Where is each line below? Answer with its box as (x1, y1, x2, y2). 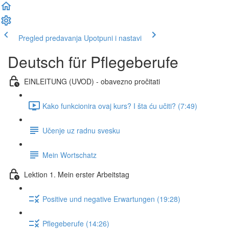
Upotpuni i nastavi (84, 33, 142, 43)
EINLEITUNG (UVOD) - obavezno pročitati (24, 76, 160, 86)
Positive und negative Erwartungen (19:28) (42, 193, 180, 204)
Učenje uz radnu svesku (42, 125, 120, 135)
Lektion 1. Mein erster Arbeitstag (24, 169, 129, 179)
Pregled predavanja (18, 33, 82, 43)
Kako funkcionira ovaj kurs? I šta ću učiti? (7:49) (42, 100, 197, 111)
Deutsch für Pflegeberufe (8, 51, 178, 73)
